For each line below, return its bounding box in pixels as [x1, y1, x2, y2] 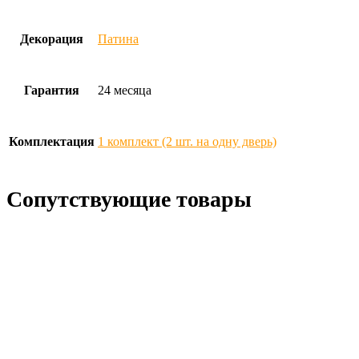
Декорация [20, 31, 83, 46]
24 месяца [98, 83, 151, 97]
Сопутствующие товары [6, 187, 252, 212]
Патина [98, 31, 139, 46]
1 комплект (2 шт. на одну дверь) [98, 134, 276, 148]
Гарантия [24, 83, 79, 97]
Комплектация [9, 134, 95, 148]
